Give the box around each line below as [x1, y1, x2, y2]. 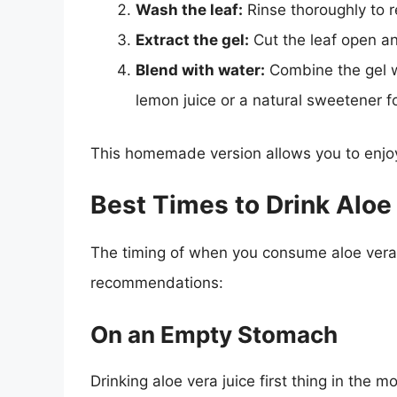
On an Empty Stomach [90, 320, 338, 348]
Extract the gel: [136, 31, 249, 50]
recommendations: [90, 274, 223, 292]
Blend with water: [136, 61, 265, 80]
